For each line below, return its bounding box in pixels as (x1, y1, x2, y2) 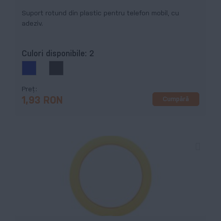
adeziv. (22, 20, 43, 27)
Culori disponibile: (22, 50, 89, 58)
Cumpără (163, 96, 189, 103)
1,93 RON (22, 96, 63, 106)
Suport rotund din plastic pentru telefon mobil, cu (22, 10, 179, 17)
